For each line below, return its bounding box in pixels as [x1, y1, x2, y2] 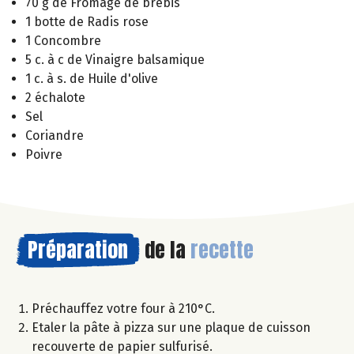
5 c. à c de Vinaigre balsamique [25, 52, 205, 68]
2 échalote [25, 90, 85, 106]
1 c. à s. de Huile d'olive [25, 71, 158, 87]
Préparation [28, 234, 128, 266]
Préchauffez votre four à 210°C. [32, 301, 215, 317]
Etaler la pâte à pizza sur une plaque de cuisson [32, 320, 311, 336]
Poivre [25, 147, 62, 163]
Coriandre [25, 128, 84, 144]
